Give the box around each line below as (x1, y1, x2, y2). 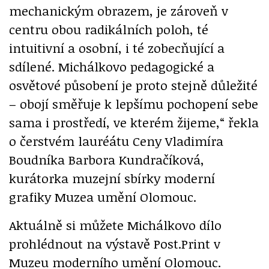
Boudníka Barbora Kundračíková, (9, 150, 204, 168)
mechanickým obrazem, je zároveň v (9, 1, 228, 19)
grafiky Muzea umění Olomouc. (9, 187, 196, 205)
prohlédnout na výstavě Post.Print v (9, 234, 220, 252)
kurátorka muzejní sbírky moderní (9, 169, 215, 187)
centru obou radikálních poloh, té (9, 20, 208, 38)
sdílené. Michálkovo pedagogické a (9, 57, 214, 75)
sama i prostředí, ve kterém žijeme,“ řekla (9, 113, 259, 131)
